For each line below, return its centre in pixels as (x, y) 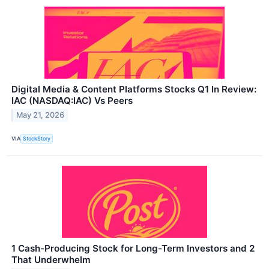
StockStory (37, 139)
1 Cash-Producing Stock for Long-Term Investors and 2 (133, 248)
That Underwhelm (51, 259)
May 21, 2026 (41, 115)
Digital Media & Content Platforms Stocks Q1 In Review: (134, 89)
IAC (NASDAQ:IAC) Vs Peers (72, 100)
